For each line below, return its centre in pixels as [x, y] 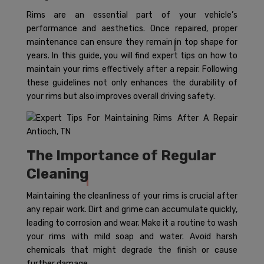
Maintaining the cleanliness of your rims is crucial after [132, 196]
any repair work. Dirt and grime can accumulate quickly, [132, 209]
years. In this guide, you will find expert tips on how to [132, 56]
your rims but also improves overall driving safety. [121, 96]
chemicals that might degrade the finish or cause [132, 250]
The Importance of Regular [121, 156]
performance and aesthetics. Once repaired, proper [132, 29]
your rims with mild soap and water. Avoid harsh [132, 237]
